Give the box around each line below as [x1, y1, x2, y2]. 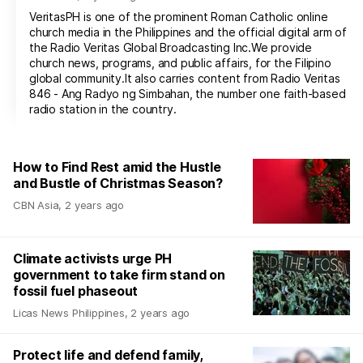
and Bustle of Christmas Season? [13, 174, 224, 191]
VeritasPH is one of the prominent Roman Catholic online [29, 9, 328, 23]
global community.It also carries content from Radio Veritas [29, 70, 340, 85]
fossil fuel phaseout [13, 282, 139, 299]
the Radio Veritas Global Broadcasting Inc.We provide [29, 40, 313, 54]
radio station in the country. [29, 101, 177, 116]
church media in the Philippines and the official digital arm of [29, 24, 347, 39]
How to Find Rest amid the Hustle [13, 158, 221, 175]
